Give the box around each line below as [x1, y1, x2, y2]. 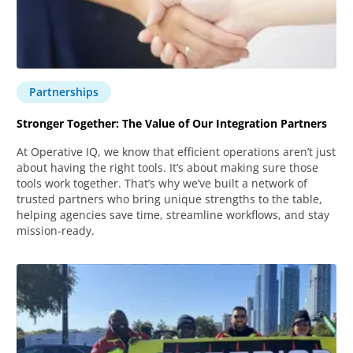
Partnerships [29, 84, 99, 99]
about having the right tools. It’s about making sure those [17, 159, 319, 175]
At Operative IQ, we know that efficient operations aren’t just [17, 143, 336, 159]
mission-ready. [17, 222, 95, 238]
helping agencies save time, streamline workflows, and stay [17, 206, 330, 222]
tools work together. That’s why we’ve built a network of [17, 175, 308, 191]
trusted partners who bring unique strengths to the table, [17, 191, 323, 206]
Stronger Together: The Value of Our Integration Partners [17, 115, 328, 131]
